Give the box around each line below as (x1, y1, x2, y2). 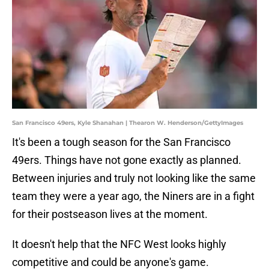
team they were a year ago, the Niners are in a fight (12, 190, 255, 203)
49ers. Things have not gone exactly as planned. (12, 154, 241, 167)
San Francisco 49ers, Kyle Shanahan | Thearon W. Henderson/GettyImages (12, 119, 243, 127)
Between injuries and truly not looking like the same (12, 172, 256, 185)
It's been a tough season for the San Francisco (12, 136, 231, 149)
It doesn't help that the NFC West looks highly (12, 238, 226, 251)
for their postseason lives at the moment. (12, 208, 208, 221)
